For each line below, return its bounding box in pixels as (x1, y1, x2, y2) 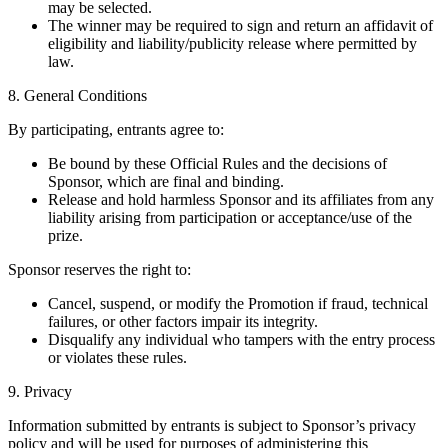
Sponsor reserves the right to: (8, 261, 191, 279)
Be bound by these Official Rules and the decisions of (48, 155, 387, 173)
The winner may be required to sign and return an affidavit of (48, 17, 433, 35)
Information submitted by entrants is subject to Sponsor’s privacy (8, 417, 416, 435)
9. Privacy (8, 383, 72, 401)
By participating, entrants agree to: (8, 121, 224, 139)
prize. (48, 227, 83, 245)
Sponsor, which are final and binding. (48, 173, 284, 191)
